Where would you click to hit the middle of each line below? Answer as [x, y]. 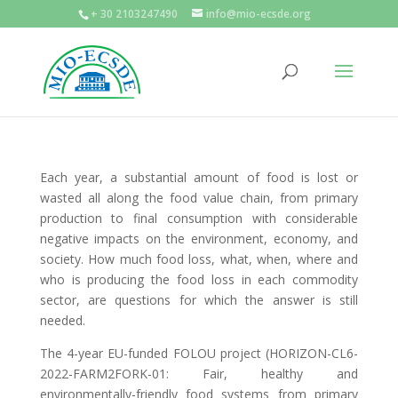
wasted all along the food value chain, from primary [199, 198]
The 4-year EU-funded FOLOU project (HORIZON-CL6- [199, 353]
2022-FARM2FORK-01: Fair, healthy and [199, 374]
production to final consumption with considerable [199, 218]
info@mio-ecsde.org [258, 14]
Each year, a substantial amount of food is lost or [199, 177]
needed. [62, 320]
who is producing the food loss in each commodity [199, 279]
